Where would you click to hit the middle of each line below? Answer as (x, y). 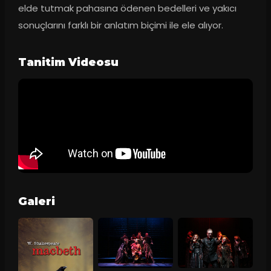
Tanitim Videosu (68, 63)
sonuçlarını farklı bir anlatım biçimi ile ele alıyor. (120, 25)
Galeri (36, 202)
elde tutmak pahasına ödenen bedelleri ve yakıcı (127, 8)
